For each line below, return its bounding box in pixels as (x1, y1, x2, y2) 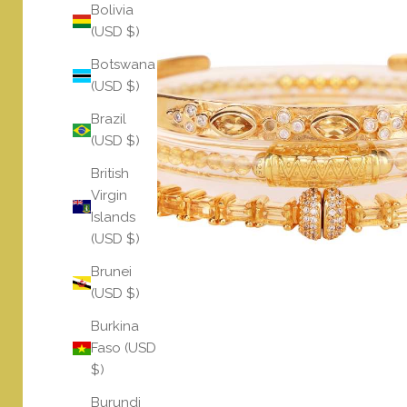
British (91, 165, 129, 183)
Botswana (91, 56, 155, 74)
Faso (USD (91, 340, 156, 357)
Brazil (91, 111, 126, 128)
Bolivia (91, 2, 134, 19)
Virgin (91, 187, 127, 204)
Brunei (91, 263, 132, 281)
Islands (91, 209, 135, 226)
